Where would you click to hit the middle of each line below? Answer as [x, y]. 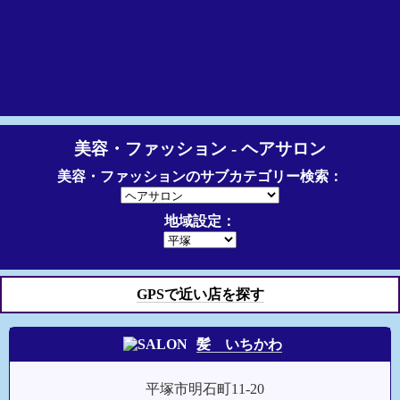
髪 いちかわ [239, 344]
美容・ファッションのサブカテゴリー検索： [200, 176]
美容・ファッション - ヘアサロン [200, 149]
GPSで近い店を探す [200, 294]
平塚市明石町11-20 [205, 389]
